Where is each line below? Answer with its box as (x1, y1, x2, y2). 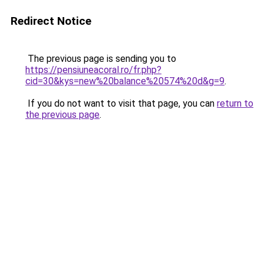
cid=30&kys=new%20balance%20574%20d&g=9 (25, 75, 225, 87)
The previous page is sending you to (25, 53, 176, 64)
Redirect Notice (11, 14, 91, 28)
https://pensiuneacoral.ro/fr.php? (25, 64, 161, 75)
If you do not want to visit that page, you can (25, 98, 217, 109)
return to (217, 98, 253, 109)
